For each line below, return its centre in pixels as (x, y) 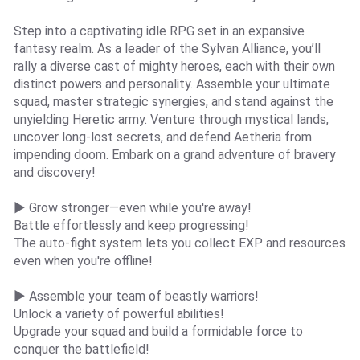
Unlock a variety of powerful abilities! (119, 313)
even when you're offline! (83, 260)
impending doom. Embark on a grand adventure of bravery (174, 154)
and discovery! (54, 172)
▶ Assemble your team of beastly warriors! (136, 296)
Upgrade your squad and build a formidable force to (158, 331)
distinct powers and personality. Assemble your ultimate (172, 84)
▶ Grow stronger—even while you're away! (132, 207)
